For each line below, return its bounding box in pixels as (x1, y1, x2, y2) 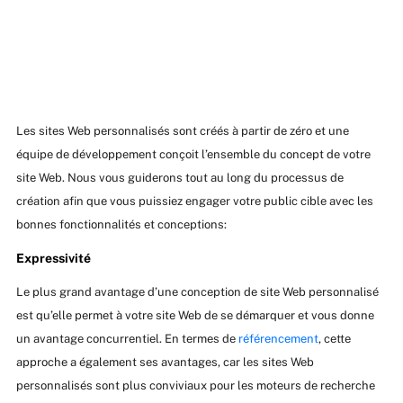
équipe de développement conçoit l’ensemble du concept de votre (15, 148, 371, 162)
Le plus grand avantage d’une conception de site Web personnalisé (15, 285, 379, 300)
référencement (237, 332, 318, 346)
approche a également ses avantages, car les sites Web (15, 355, 314, 370)
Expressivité (15, 251, 91, 266)
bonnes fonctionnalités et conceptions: (15, 218, 227, 232)
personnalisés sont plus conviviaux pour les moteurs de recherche (15, 379, 375, 393)
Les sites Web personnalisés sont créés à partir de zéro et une (15, 124, 349, 139)
